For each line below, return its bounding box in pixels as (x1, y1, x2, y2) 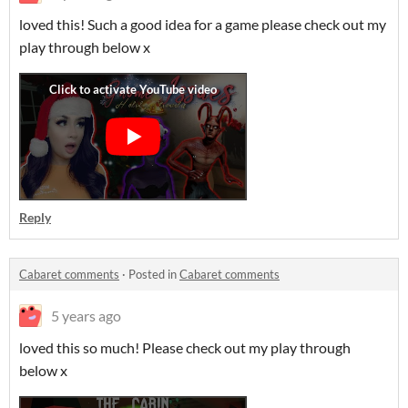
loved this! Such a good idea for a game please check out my (19, 15, 386, 33)
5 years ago (51, 307, 121, 324)
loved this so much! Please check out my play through (19, 339, 351, 356)
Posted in (128, 267, 179, 281)
